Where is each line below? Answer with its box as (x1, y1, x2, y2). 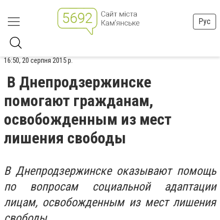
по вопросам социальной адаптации (4, 180, 216, 193)
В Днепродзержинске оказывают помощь (4, 164, 216, 178)
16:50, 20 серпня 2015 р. (4, 56, 73, 65)
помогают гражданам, (4, 91, 153, 110)
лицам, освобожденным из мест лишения (4, 195, 216, 209)
